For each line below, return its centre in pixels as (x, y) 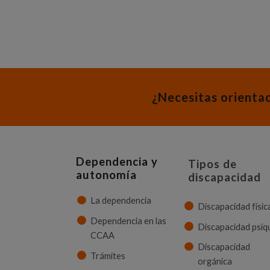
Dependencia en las (128, 221)
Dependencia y (117, 161)
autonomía (106, 174)
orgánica (215, 262)
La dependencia (121, 201)
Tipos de (212, 164)
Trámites (108, 256)
